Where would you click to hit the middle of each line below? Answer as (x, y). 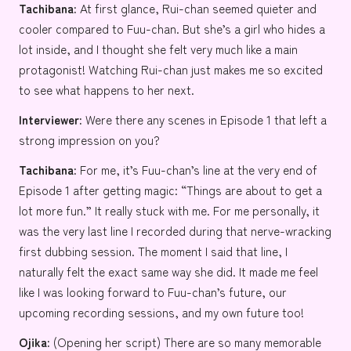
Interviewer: (51, 119)
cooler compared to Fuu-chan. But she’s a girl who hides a (172, 28)
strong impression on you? (89, 139)
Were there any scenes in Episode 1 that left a (204, 119)
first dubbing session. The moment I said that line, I (153, 250)
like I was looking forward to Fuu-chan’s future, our (153, 291)
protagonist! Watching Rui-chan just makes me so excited (171, 69)
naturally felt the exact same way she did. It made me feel (168, 271)
